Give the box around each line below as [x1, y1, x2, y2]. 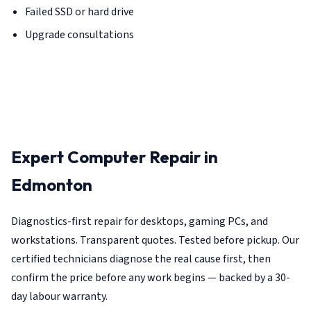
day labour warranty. [11, 288, 108, 304]
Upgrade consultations [25, 26, 134, 42]
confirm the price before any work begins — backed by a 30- [11, 269, 290, 285]
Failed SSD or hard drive [25, 3, 134, 19]
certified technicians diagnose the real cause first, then [11, 251, 271, 267]
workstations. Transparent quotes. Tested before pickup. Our [11, 232, 299, 248]
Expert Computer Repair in [11, 146, 218, 167]
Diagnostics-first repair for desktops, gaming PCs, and [11, 213, 268, 229]
